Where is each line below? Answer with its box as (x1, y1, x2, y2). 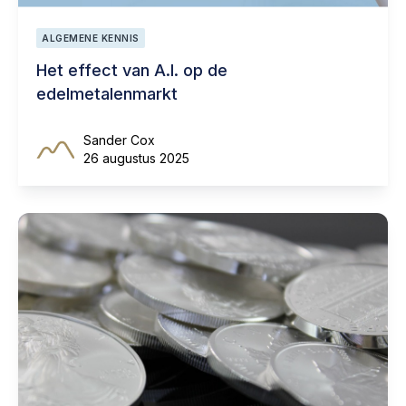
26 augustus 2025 (83, 150, 189, 166)
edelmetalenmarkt (36, 83, 178, 103)
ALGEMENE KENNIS (42, 32, 140, 43)
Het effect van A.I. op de (36, 60, 227, 80)
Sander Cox (83, 131, 155, 148)
